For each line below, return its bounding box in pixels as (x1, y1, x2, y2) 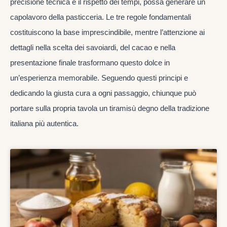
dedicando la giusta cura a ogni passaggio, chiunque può (10, 89, 196, 98)
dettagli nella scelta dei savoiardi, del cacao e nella (10, 43, 175, 52)
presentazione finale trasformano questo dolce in (10, 58, 170, 67)
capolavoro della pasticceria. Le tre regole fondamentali (10, 13, 191, 22)
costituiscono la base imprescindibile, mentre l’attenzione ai (10, 28, 205, 37)
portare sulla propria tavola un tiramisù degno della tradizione (10, 104, 209, 113)
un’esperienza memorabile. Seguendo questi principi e (10, 73, 188, 83)
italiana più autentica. (10, 119, 79, 128)
